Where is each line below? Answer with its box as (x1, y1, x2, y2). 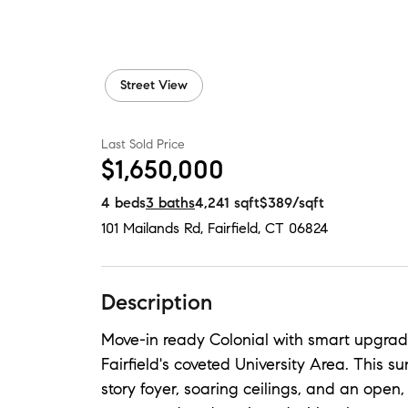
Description (101, 289, 212, 316)
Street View (120, 77, 188, 93)
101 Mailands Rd (101, 219, 200, 237)
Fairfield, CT (208, 219, 284, 237)
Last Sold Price (101, 137, 185, 152)
